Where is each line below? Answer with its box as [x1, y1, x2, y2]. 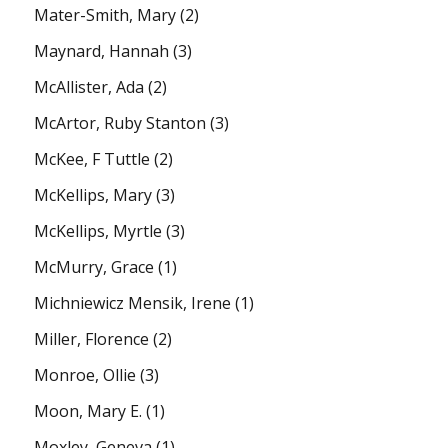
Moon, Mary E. [34, 399, 143, 422]
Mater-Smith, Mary [34, 3, 177, 26]
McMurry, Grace [34, 255, 155, 278]
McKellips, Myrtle [34, 219, 163, 242]
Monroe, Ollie [34, 363, 137, 386]
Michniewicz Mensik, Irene [34, 291, 232, 314]
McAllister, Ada [34, 75, 145, 98]
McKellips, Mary [34, 183, 153, 206]
